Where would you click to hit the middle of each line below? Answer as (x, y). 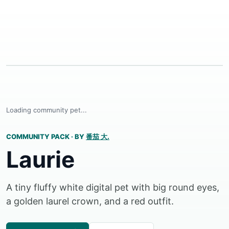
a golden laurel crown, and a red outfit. (90, 201)
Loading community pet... (47, 110)
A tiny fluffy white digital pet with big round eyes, (113, 187)
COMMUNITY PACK (39, 136)
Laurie (40, 159)
